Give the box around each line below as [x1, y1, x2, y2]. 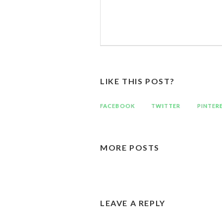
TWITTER [151, 103, 181, 109]
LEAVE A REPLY [100, 198, 166, 208]
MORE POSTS [100, 143, 160, 152]
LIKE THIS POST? [100, 76, 175, 86]
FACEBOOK [100, 103, 135, 109]
